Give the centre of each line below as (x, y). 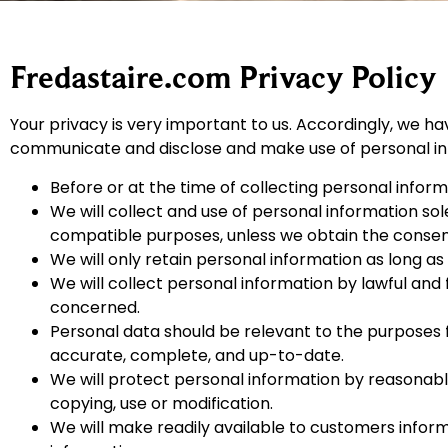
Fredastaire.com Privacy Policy (223, 77)
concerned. (95, 307)
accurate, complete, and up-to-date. (197, 355)
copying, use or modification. (161, 403)
